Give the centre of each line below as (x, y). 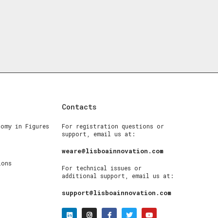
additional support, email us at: (118, 176)
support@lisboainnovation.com (117, 193)
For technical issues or (102, 168)
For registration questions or (113, 126)
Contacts (79, 107)
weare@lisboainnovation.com (113, 151)
